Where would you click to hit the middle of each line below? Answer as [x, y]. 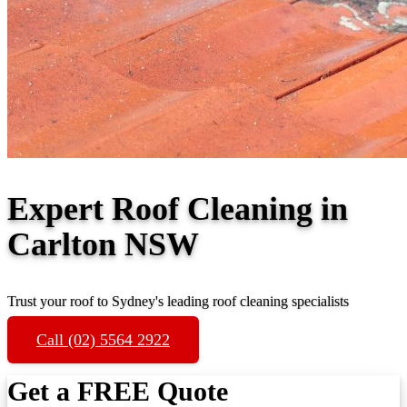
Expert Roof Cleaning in [178, 208]
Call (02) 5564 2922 [103, 339]
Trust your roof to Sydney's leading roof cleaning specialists [178, 301]
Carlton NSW [103, 244]
